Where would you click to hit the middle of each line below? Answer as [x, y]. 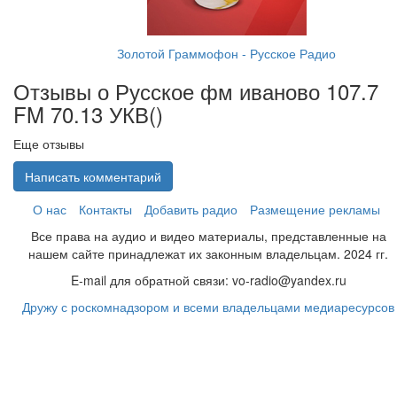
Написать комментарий [93, 176]
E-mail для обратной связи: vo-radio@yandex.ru [209, 280]
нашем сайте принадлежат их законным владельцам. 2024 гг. [209, 253]
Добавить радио [191, 209]
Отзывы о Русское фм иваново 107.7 [196, 91]
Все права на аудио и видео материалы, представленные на [209, 236]
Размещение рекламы [315, 209]
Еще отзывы [49, 144]
